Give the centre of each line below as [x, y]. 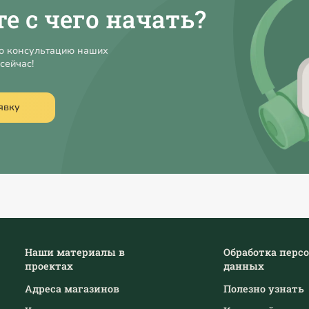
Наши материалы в [74, 252]
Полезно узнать [263, 288]
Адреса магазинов [72, 288]
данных [243, 266]
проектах [49, 266]
